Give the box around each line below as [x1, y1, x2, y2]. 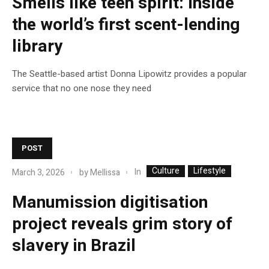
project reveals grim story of [12, 212, 232, 237]
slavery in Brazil [12, 234, 136, 259]
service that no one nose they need [12, 81, 151, 95]
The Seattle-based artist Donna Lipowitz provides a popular [12, 67, 247, 80]
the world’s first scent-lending [12, 12, 240, 37]
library [12, 34, 62, 59]
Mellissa [90, 166, 120, 179]
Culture [152, 165, 180, 178]
